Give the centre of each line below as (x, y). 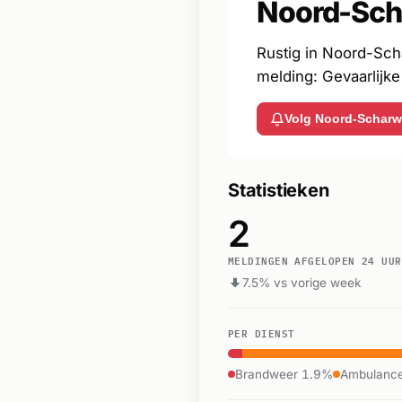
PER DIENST (262, 332)
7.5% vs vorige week (301, 282)
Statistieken (279, 191)
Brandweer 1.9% (284, 374)
